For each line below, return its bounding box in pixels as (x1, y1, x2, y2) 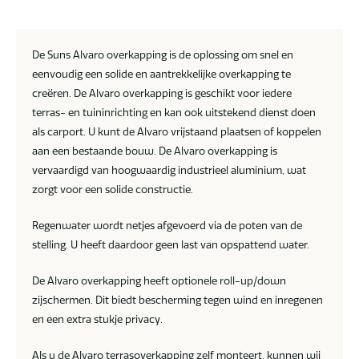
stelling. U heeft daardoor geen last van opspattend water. (32, 238, 309, 252)
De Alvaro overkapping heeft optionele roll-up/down (32, 274, 286, 288)
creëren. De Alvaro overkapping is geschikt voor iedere (32, 87, 292, 100)
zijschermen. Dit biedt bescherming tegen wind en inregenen (32, 293, 323, 307)
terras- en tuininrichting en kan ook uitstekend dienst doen (32, 106, 316, 119)
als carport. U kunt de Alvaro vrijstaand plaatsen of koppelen (32, 125, 321, 139)
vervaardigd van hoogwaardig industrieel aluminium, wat (32, 163, 306, 177)
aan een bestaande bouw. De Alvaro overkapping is (32, 144, 277, 158)
